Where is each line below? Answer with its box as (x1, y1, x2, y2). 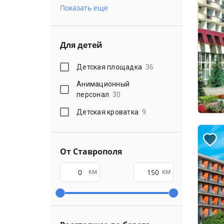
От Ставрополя (60, 146, 122, 157)
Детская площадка (76, 62, 142, 71)
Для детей (60, 39, 102, 50)
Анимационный (76, 80, 130, 88)
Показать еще (60, 3, 108, 12)
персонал (76, 90, 109, 98)
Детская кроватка (76, 107, 139, 116)
